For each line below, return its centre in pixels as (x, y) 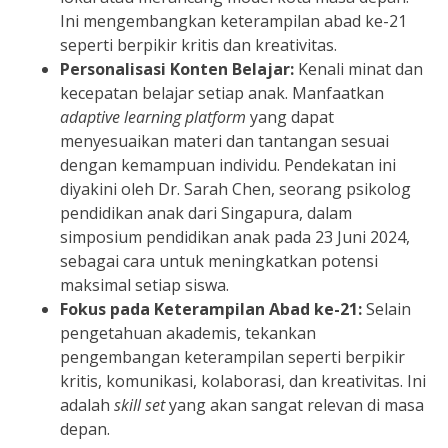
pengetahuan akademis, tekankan (188, 333)
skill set (139, 405)
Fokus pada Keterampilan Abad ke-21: (211, 309)
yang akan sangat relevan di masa (294, 405)
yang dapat (290, 117)
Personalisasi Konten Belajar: (177, 69)
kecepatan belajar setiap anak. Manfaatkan (222, 93)
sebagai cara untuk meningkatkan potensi (219, 261)
